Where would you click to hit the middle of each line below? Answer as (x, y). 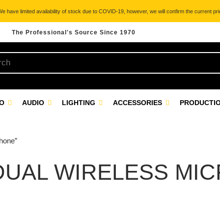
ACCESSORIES (138, 103)
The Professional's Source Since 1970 (74, 32)
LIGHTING (80, 103)
